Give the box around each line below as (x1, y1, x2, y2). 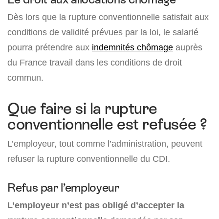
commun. (7, 72, 44, 83)
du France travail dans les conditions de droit (7, 57, 182, 68)
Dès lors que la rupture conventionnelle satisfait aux (7, 12, 209, 22)
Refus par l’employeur (7, 181, 119, 195)
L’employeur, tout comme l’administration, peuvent (7, 138, 202, 149)
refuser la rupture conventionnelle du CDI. (7, 153, 170, 164)
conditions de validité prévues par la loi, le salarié (7, 27, 198, 38)
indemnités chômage (92, 42, 173, 53)
